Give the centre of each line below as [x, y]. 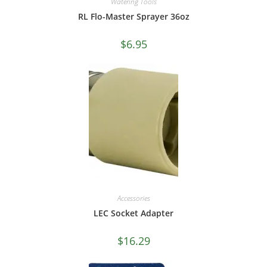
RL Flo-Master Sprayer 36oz [133, 16]
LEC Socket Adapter [133, 213]
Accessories [133, 198]
